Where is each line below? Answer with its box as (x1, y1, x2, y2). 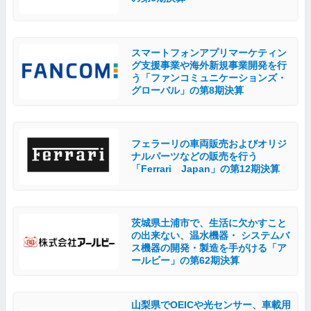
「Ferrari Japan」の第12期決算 (131, 163, 280, 175)
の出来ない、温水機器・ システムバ (131, 229, 289, 241)
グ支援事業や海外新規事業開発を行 (131, 59, 287, 71)
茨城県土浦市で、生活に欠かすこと (131, 217, 287, 228)
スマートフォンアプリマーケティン (131, 47, 287, 58)
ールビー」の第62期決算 (131, 254, 239, 266)
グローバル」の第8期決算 (131, 84, 244, 96)
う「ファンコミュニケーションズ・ (131, 72, 287, 83)
